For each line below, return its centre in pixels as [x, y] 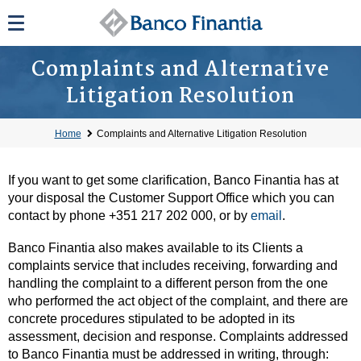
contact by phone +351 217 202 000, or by [129, 216]
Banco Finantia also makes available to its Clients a [156, 248]
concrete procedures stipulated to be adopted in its [151, 319]
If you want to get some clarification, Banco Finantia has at [173, 180]
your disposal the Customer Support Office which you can [171, 198]
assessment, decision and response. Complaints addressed [178, 336]
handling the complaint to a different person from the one [168, 283]
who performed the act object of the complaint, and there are [178, 301]
